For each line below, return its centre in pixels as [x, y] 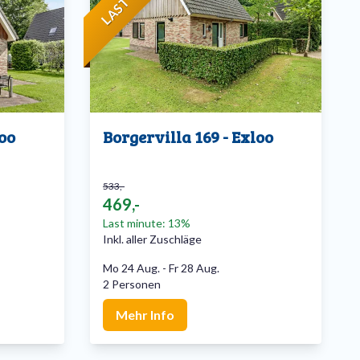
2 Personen [132, 284]
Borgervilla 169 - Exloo [188, 137]
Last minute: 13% [147, 223]
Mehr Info [145, 315]
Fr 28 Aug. [194, 268]
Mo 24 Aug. [131, 268]
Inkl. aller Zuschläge [152, 239]
